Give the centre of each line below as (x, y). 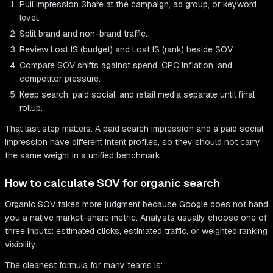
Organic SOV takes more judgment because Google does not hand (136, 204)
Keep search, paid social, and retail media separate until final (137, 95)
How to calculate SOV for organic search (112, 183)
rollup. (31, 108)
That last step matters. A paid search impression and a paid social (134, 129)
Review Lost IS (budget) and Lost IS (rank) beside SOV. (127, 50)
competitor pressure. (60, 79)
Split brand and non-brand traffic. (83, 34)
